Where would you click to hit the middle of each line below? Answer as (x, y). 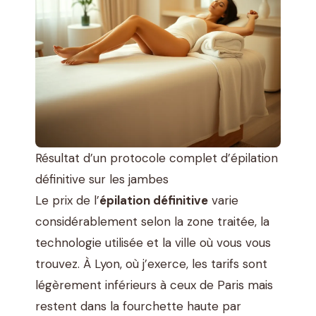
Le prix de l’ (67, 201)
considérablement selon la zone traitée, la (152, 222)
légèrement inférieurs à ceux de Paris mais (154, 285)
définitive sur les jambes (102, 180)
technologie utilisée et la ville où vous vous (153, 243)
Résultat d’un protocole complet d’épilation (157, 158)
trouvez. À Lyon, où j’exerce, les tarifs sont (151, 264)
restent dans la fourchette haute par (138, 306)
